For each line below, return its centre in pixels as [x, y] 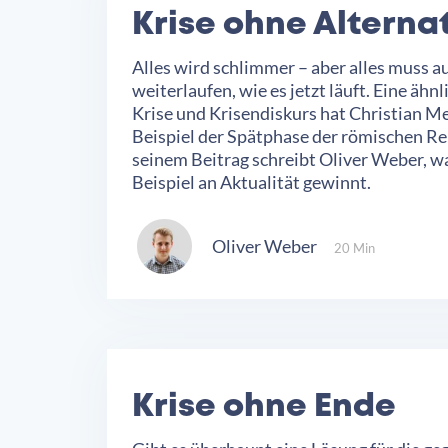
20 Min [354, 248]
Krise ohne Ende [264, 407]
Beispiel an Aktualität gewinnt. [251, 181]
